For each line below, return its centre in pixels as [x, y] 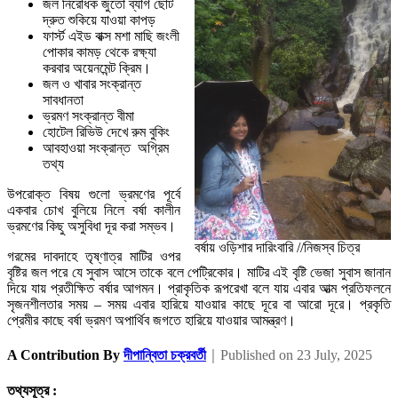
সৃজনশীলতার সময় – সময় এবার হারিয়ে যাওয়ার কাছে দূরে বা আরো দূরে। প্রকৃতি [199, 304]
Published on [259, 355]
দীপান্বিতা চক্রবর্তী [165, 355]
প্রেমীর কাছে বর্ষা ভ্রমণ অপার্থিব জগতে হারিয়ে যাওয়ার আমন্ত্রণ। [153, 320]
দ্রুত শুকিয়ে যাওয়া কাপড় [101, 20]
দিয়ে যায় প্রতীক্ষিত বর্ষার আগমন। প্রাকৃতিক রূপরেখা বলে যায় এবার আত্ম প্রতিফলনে [199, 288]
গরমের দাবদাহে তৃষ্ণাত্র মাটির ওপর [94, 256]
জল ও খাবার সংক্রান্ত [92, 84]
